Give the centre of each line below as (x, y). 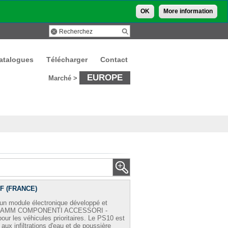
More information (188, 11)
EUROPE (105, 77)
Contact (114, 60)
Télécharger (67, 60)
